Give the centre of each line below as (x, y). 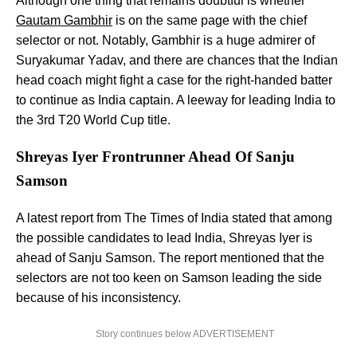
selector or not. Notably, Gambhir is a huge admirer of (165, 41)
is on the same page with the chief (210, 21)
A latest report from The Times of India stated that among (174, 218)
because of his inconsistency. (100, 297)
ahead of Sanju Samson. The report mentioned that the (170, 257)
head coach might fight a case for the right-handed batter (174, 80)
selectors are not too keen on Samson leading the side (169, 277)
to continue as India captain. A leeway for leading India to (176, 100)
